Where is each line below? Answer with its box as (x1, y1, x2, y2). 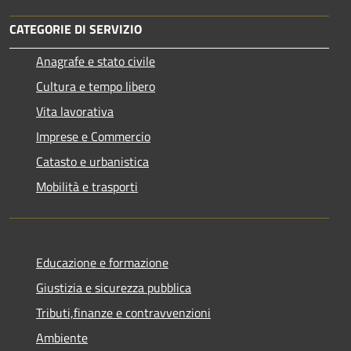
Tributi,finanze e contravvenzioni (36, 303, 211, 323)
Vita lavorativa (36, 102, 114, 121)
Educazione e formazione (36, 253, 168, 273)
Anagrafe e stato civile (36, 52, 155, 71)
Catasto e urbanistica (36, 152, 149, 172)
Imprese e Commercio (36, 127, 150, 147)
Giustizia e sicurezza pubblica (36, 278, 191, 298)
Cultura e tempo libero (36, 77, 155, 96)
